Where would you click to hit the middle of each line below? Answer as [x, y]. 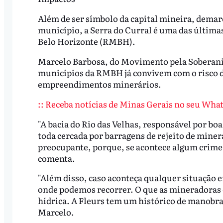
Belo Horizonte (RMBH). [86, 41]
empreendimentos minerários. [100, 84]
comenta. [57, 158]
